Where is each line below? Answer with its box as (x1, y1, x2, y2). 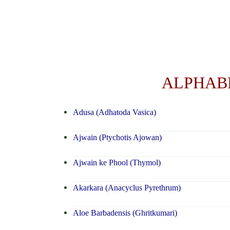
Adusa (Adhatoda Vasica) (72, 108, 156, 117)
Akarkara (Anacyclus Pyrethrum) (72, 183, 181, 193)
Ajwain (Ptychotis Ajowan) (72, 133, 162, 142)
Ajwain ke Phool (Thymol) (72, 158, 161, 167)
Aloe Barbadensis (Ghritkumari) (72, 208, 177, 218)
